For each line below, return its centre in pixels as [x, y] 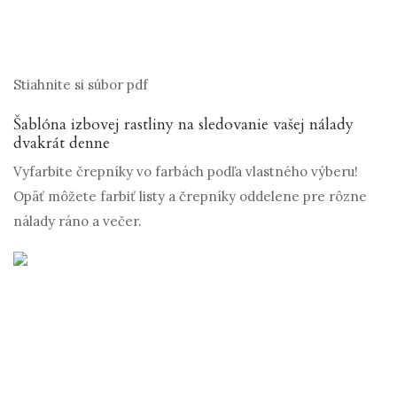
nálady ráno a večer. [78, 222]
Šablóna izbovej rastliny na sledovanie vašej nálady [183, 125]
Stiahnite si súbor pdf [81, 85]
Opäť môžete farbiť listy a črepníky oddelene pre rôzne [190, 197]
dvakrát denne [62, 144]
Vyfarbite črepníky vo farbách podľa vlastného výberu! [186, 172]
